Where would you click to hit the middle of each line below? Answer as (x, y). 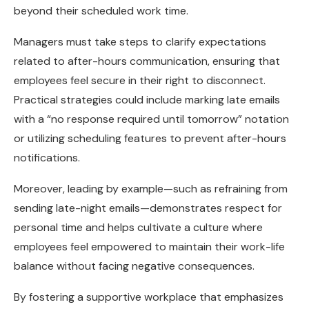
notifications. (47, 157)
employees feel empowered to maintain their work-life (149, 246)
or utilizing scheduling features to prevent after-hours (150, 138)
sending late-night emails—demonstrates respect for (148, 208)
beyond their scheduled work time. (101, 10)
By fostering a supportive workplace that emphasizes (149, 297)
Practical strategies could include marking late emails (147, 99)
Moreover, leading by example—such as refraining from (151, 188)
